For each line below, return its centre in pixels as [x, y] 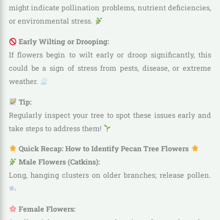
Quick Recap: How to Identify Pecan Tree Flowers [104, 149]
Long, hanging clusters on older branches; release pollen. [110, 175]
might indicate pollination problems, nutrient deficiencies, [110, 8]
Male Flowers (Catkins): [58, 162]
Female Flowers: [46, 209]
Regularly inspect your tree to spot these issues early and [110, 115]
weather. [24, 82]
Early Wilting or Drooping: [63, 42]
